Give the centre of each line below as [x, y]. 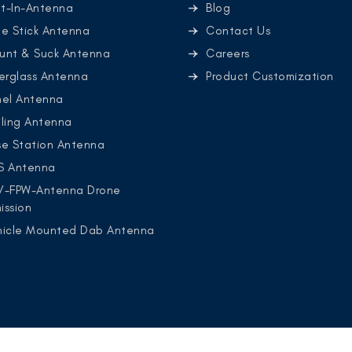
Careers [228, 53]
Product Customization [270, 76]
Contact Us [238, 31]
